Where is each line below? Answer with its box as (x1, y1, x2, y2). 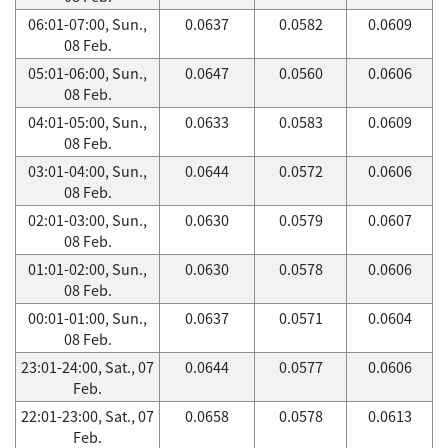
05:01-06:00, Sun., (28, 62, 147, 84)
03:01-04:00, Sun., (28, 160, 147, 182)
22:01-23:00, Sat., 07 (21, 405, 154, 427)
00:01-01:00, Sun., (28, 307, 147, 329)
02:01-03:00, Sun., (28, 209, 147, 231)
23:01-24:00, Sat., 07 (21, 356, 154, 378)
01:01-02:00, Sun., (28, 258, 147, 280)
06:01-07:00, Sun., (28, 13, 147, 35)
